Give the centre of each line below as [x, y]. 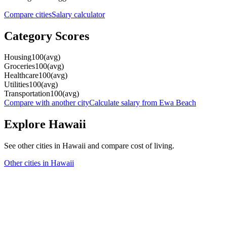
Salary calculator [78, 14]
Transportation [27, 94]
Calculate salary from [124, 103]
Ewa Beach [178, 103]
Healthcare [21, 75]
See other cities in [33, 146]
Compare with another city [47, 103]
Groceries [20, 66]
